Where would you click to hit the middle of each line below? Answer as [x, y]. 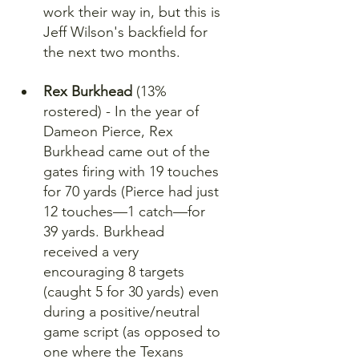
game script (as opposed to [134, 332]
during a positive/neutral [123, 312]
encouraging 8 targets [116, 272]
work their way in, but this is [134, 12]
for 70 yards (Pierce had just [133, 192]
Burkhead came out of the [129, 151]
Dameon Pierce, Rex [110, 131]
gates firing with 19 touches [133, 171]
